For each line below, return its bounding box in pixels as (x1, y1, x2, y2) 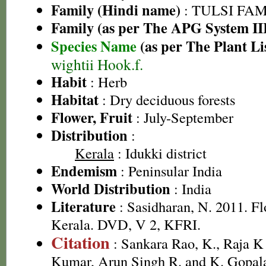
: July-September (132, 107, 233, 127)
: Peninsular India (117, 161, 222, 180)
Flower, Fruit (51, 107, 132, 128)
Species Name (51, 36, 140, 56)
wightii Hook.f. (51, 54, 143, 74)
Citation (51, 230, 110, 255)
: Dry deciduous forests (99, 90, 235, 109)
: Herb (87, 72, 127, 91)
